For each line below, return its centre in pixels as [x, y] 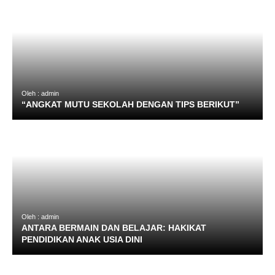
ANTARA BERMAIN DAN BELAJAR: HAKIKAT [114, 228]
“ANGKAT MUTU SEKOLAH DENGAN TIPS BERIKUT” [130, 104]
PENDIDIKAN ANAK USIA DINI [82, 239]
